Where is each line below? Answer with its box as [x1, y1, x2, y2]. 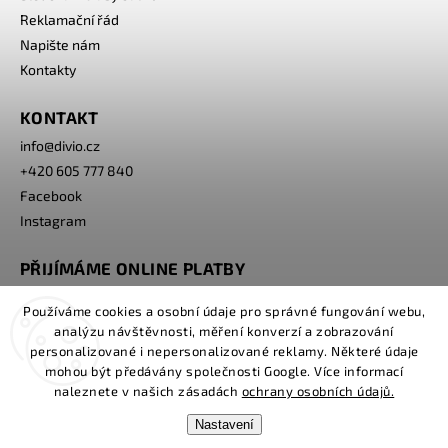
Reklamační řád [20, 10, 119, 28]
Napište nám [20, 35, 100, 53]
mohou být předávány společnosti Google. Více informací [45, 363, 403, 379]
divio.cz [54, 136, 100, 154]
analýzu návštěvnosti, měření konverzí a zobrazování [54, 323, 394, 339]
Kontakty [20, 60, 76, 78]
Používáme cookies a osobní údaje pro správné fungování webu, [23, 303, 425, 319]
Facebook [20, 186, 82, 204]
